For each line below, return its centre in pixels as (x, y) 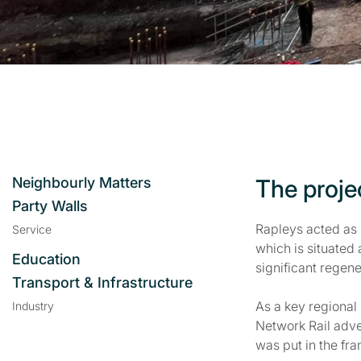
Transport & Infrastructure (102, 282)
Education (46, 259)
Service (32, 229)
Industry (33, 306)
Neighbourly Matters (82, 183)
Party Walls (50, 206)
